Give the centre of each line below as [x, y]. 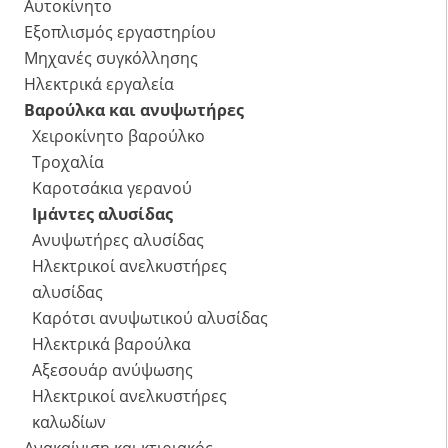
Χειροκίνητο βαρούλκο [118, 136]
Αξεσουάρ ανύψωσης [112, 370]
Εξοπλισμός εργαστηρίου [120, 32]
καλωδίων [69, 422]
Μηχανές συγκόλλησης [111, 58]
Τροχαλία [68, 162]
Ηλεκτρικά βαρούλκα [111, 344]
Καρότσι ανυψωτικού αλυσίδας [150, 318]
